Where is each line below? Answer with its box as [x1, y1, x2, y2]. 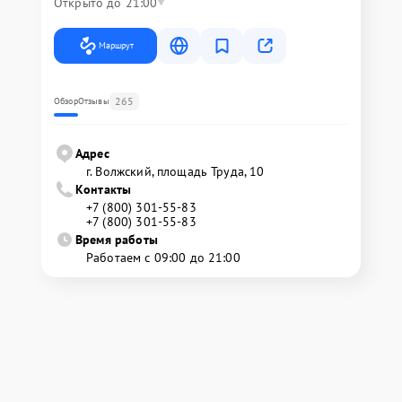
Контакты [75, 181, 132, 197]
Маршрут [99, 39, 134, 51]
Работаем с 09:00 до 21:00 [86, 249, 240, 266]
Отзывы [77, 95, 109, 107]
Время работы [75, 232, 158, 248]
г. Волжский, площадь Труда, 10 [86, 163, 265, 179]
